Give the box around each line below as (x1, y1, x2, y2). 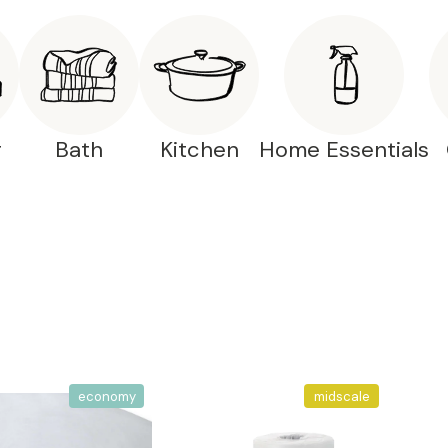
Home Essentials (259, 135, 429, 164)
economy (77, 387, 136, 405)
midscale (313, 387, 370, 405)
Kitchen (159, 135, 239, 164)
